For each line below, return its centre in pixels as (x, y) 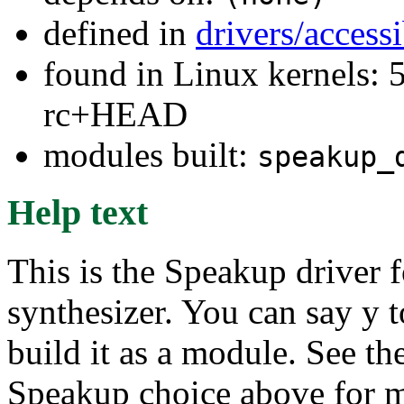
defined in (119, 32)
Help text (78, 213)
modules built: (150, 154)
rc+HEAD (115, 114)
